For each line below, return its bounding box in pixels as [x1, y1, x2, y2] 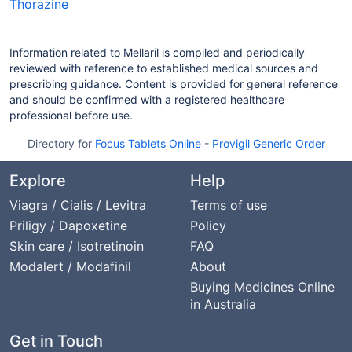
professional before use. [9, 108, 133, 122]
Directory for [27, 137, 95, 150]
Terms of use [190, 197, 267, 213]
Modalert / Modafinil [9, 258, 131, 274]
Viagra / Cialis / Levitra [9, 197, 146, 213]
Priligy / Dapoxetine [9, 218, 127, 233]
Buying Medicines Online [190, 279, 335, 295]
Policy [190, 218, 226, 233]
